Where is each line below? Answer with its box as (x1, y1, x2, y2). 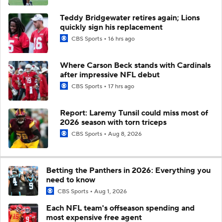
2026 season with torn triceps (60, 117, 166, 127)
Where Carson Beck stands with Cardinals (60, 60, 211, 70)
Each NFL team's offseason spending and (46, 203, 195, 213)
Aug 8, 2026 (108, 130, 142, 138)
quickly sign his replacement (60, 22, 163, 32)
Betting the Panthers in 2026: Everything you (46, 165, 211, 175)
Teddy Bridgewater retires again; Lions (60, 12, 200, 23)
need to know (46, 174, 95, 185)
